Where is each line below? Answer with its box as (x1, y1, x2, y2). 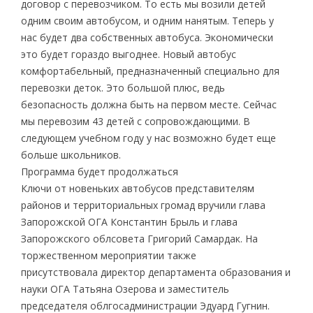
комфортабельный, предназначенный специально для (20, 64, 279, 78)
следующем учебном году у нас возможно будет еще (20, 131, 276, 145)
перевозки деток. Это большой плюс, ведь (20, 80, 225, 94)
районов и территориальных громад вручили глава (20, 198, 265, 212)
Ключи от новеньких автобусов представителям (20, 181, 254, 195)
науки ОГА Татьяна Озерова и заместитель (20, 282, 229, 296)
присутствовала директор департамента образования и (20, 265, 291, 279)
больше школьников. (20, 147, 121, 161)
